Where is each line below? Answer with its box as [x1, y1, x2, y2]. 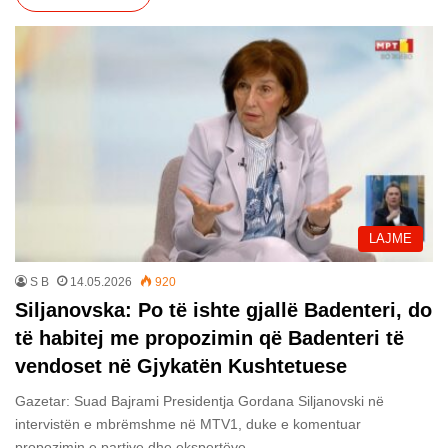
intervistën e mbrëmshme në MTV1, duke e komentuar [15, 416, 361, 433]
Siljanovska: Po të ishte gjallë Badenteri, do [15, 299, 432, 322]
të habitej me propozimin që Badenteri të [15, 327, 404, 350]
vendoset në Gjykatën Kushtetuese [15, 355, 347, 378]
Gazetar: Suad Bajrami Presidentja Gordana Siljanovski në [15, 393, 384, 410]
